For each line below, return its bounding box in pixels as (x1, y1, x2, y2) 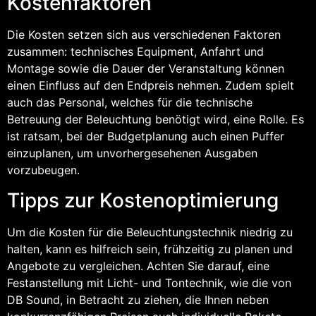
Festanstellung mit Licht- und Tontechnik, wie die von (7, 275, 291, 290)
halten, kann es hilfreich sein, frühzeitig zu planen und (7, 241, 293, 256)
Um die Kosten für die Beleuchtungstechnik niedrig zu (7, 224, 293, 239)
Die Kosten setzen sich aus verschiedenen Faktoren (7, 28, 281, 42)
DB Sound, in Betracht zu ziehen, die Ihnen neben (7, 292, 269, 307)
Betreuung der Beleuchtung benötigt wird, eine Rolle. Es (7, 112, 304, 127)
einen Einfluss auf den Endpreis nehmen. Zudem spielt (7, 78, 294, 93)
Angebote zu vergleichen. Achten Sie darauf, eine (7, 258, 269, 273)
